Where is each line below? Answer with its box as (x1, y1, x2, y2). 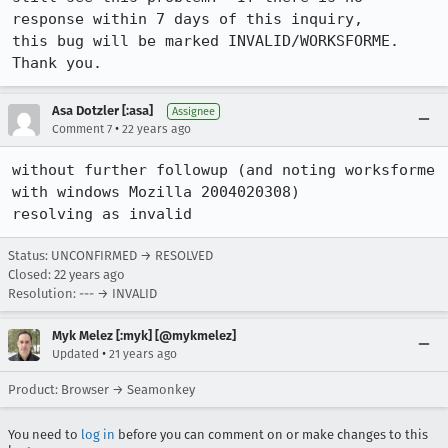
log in (81, 427, 115, 442)
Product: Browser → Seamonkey (8, 382, 195, 397)
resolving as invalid (12, 205, 192, 223)
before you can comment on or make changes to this (115, 427, 428, 442)
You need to (8, 427, 81, 442)
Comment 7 (52, 122, 112, 136)
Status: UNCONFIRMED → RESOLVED (8, 248, 213, 263)
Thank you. (12, 54, 102, 72)
